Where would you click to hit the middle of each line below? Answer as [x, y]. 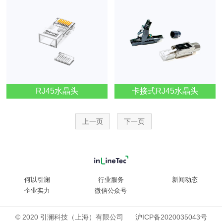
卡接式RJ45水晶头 [165, 91]
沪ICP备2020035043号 [171, 217]
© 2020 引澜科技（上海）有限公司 [75, 217]
